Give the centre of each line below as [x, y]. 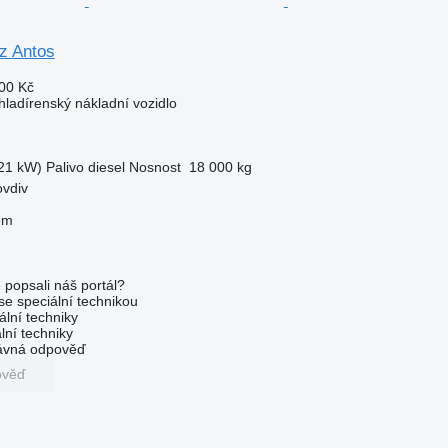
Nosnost [154, 166]
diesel [106, 166]
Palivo [64, 166]
